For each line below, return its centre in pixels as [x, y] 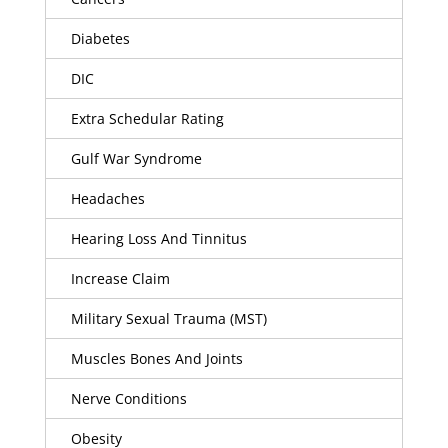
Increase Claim [120, 279]
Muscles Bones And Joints [156, 359]
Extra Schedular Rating [147, 119]
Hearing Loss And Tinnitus [158, 239]
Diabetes [100, 39]
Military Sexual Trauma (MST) [168, 319]
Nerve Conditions [128, 399]
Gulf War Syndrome [136, 159]
